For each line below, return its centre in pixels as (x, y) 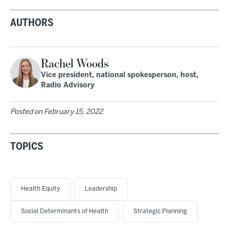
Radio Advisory (68, 86)
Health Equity (40, 189)
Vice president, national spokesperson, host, (120, 75)
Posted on (27, 112)
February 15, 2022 (73, 112)
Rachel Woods (75, 64)
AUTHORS (32, 23)
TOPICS (27, 147)
